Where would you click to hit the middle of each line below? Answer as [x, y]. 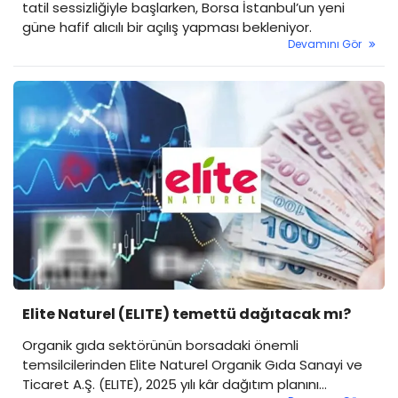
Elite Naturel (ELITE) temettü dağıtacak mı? [187, 314]
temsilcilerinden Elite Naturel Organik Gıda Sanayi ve [192, 364]
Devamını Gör [325, 44]
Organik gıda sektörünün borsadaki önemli [160, 345]
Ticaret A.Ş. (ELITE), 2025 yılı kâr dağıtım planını [171, 384]
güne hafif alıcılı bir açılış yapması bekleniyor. [167, 27]
